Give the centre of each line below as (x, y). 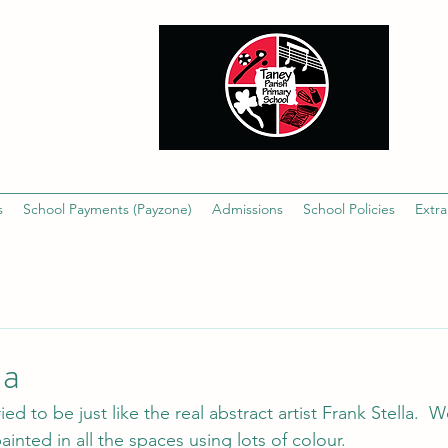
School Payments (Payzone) (107, 209)
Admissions (247, 209)
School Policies (349, 209)
